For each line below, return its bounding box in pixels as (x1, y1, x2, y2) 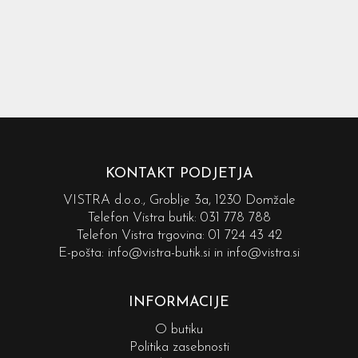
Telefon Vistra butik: (87, 211, 201, 225)
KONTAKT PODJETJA (105, 165, 253, 181)
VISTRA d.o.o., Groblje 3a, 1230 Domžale (62, 193, 296, 208)
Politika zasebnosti (129, 340, 229, 354)
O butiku (155, 322, 203, 336)
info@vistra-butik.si (108, 246, 210, 261)
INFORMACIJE (129, 295, 229, 311)
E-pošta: (58, 246, 108, 261)
